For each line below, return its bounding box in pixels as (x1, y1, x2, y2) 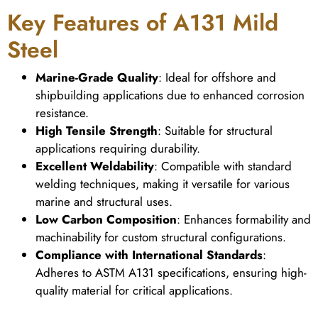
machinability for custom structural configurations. (35, 229, 286, 246)
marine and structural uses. (35, 193, 172, 211)
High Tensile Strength (35, 122, 158, 140)
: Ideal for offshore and (158, 69, 276, 87)
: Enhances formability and (177, 211, 311, 229)
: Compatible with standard (154, 158, 292, 175)
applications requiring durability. (35, 140, 200, 158)
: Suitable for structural (158, 122, 273, 140)
